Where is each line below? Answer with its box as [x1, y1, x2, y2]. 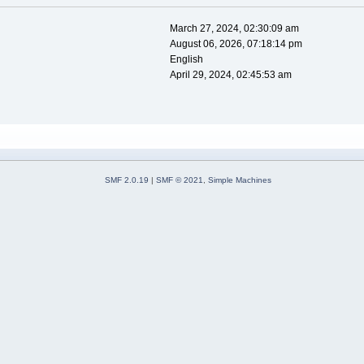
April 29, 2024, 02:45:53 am [169, 69, 292, 81]
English [169, 54, 203, 66]
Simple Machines [208, 175, 271, 185]
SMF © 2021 [156, 175, 203, 185]
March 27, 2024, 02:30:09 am [169, 23, 299, 35]
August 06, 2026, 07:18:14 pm [169, 38, 302, 50]
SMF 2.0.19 [105, 175, 149, 185]
